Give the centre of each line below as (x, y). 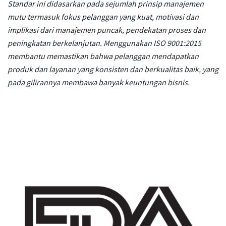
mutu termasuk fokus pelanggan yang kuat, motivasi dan (103, 17)
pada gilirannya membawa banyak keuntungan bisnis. (99, 82)
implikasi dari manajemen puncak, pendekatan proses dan (107, 30)
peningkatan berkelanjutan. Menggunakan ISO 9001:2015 (104, 43)
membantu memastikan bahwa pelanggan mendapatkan (103, 56)
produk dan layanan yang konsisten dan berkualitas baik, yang (113, 69)
